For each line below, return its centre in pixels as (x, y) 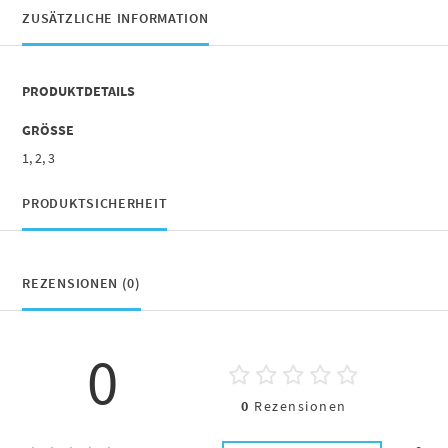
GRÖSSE (44, 129)
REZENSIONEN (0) (81, 282)
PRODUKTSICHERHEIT (95, 202)
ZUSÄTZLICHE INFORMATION (115, 17)
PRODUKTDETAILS (79, 90)
